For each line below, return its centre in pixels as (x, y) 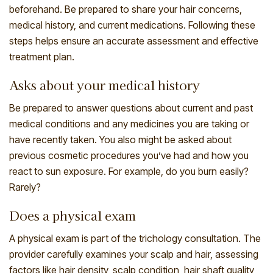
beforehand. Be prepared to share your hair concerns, (126, 9)
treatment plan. (42, 57)
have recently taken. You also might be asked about (120, 140)
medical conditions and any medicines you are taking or (129, 124)
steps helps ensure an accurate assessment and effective (134, 41)
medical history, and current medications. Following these (132, 25)
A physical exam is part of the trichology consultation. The (135, 239)
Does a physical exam (73, 216)
